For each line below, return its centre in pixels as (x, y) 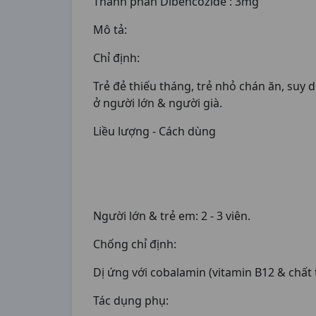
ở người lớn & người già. (158, 103)
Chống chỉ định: (135, 244)
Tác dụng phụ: (131, 300)
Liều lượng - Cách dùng (154, 131)
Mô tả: (110, 30)
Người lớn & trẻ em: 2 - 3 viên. (172, 216)
